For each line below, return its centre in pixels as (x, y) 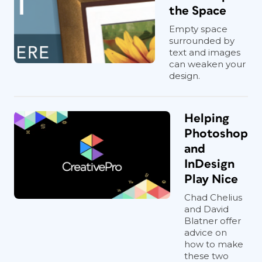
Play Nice (211, 179)
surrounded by (202, 40)
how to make (214, 244)
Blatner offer (213, 220)
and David (206, 209)
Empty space (198, 29)
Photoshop (216, 133)
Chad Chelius (213, 197)
